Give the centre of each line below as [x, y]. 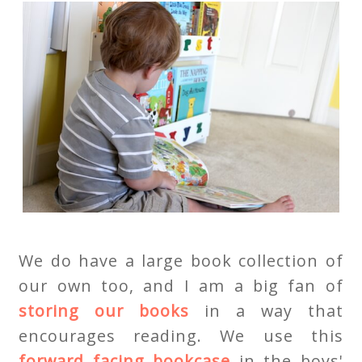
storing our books [104, 310]
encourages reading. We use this [181, 335]
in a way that [266, 310]
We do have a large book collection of [181, 260]
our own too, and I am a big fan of [181, 285]
